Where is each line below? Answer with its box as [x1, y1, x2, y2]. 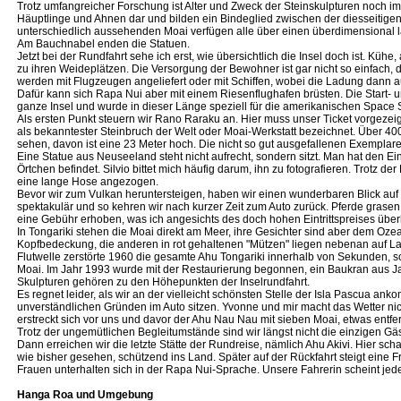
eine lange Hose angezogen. [17, 175, 158, 188]
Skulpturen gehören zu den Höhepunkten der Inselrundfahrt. [17, 276, 310, 288]
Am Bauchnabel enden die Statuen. [17, 38, 190, 50]
